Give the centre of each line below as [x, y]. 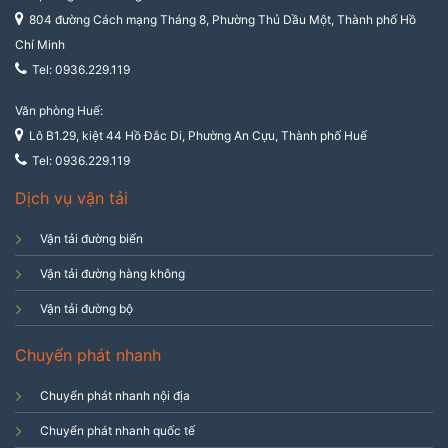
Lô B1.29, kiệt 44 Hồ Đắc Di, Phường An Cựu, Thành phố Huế [198, 136]
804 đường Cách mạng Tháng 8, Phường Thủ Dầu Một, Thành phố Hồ [222, 20]
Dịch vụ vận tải [71, 198]
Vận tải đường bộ [86, 309]
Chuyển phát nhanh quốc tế [117, 430]
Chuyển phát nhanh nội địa [115, 395]
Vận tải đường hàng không [112, 274]
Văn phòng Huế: [59, 111]
